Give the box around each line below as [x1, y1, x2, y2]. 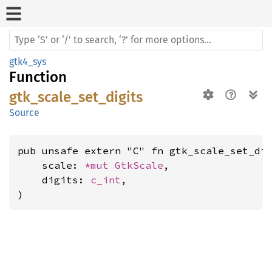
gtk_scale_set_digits [9, 89, 143, 106]
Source [9, 107, 39, 118]
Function [9, 69, 67, 86]
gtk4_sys [9, 56, 46, 67]
